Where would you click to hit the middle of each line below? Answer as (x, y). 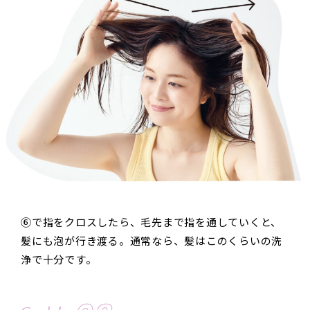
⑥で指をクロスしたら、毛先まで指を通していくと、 (151, 223)
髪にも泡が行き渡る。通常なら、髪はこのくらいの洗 (152, 241)
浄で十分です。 (59, 260)
